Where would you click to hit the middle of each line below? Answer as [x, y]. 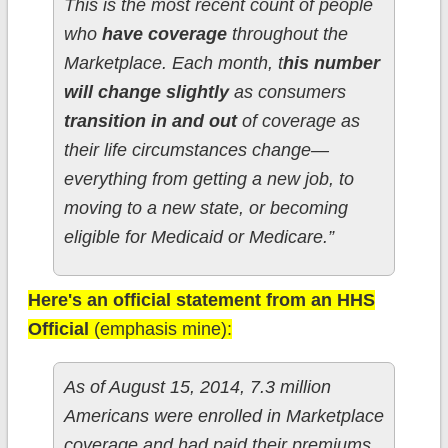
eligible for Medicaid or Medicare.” [198, 237]
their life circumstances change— [196, 150]
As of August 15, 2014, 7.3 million [197, 387]
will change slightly [146, 92]
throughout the [287, 34]
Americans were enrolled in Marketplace [223, 416]
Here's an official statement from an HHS [201, 300]
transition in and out [150, 121]
